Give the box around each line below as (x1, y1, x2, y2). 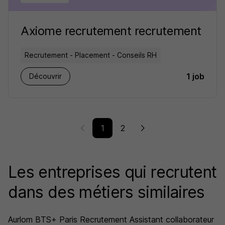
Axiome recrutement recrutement (21, 24, 201, 38)
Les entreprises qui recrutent (8, 162, 217, 182)
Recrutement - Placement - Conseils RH (25, 51, 157, 59)
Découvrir (29, 72, 62, 80)
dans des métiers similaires (8, 182, 205, 202)
